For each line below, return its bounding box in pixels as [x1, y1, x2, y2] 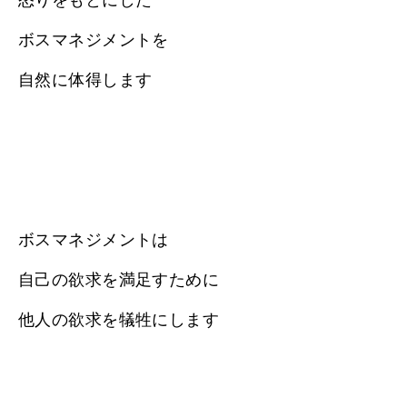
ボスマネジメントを [18, 30, 169, 49]
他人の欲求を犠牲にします [18, 310, 220, 329]
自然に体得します [18, 70, 153, 89]
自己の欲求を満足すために [18, 270, 220, 289]
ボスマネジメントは [18, 230, 169, 249]
